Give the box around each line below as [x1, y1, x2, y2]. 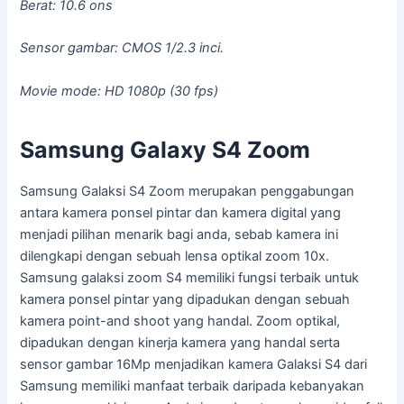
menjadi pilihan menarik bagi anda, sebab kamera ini [20, 225, 339, 243]
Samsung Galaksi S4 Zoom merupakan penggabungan [20, 182, 355, 199]
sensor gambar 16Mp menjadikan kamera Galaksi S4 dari [20, 355, 368, 372]
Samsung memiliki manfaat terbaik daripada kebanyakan [20, 377, 365, 394]
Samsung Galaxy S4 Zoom [20, 136, 311, 164]
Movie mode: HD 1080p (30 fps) [20, 82, 219, 99]
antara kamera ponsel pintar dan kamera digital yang [20, 204, 342, 221]
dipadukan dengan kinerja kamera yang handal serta [20, 334, 341, 351]
